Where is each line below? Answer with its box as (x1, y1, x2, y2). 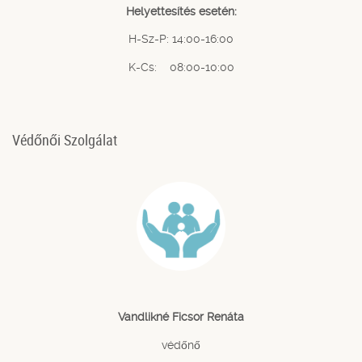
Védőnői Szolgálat (12, 129, 117, 149)
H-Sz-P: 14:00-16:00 (128, 32, 234, 46)
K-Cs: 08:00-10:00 (128, 60, 234, 74)
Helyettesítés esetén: (125, 4, 237, 18)
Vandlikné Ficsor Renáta (118, 310, 244, 324)
